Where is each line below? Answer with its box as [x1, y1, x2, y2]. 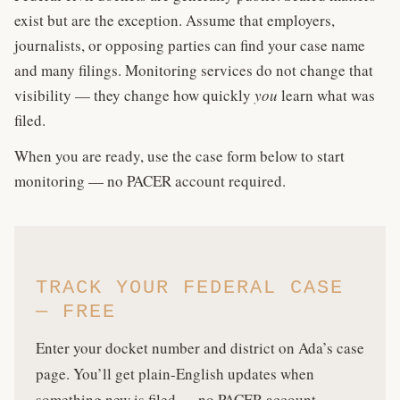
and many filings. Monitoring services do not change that [14, 60, 373, 80]
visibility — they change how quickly [14, 85, 254, 105]
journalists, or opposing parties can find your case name [14, 35, 365, 55]
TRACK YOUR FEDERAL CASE [36, 277, 344, 299]
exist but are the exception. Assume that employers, [14, 10, 335, 30]
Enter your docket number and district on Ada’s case [36, 337, 364, 358]
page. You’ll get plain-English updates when [36, 363, 314, 384]
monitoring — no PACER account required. [14, 171, 286, 191]
